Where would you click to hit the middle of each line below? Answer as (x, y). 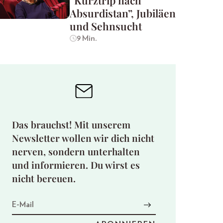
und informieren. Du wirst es (76, 165)
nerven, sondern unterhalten (76, 151)
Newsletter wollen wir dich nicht (83, 138)
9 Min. (87, 39)
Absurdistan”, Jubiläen (123, 13)
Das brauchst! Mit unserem (71, 124)
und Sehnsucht (106, 26)
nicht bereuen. (44, 178)
